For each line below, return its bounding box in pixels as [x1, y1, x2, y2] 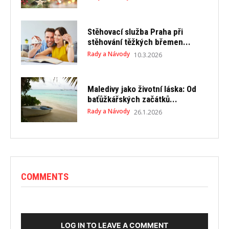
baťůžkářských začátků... [87, 94, 177, 104]
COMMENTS [21, 171, 68, 183]
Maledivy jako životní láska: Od [87, 83, 196, 94]
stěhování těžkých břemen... [87, 37, 191, 48]
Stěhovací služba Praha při [87, 27, 183, 37]
